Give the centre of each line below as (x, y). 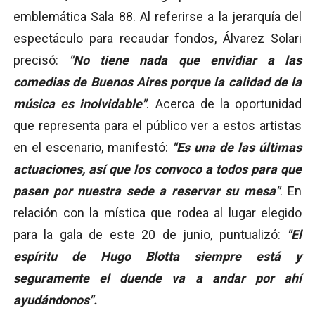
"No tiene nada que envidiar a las (186, 60)
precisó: (41, 60)
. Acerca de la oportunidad (224, 103)
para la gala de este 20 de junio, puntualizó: (150, 234)
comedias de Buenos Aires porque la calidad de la (157, 82)
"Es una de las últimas (235, 147)
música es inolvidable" (80, 103)
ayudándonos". (55, 300)
